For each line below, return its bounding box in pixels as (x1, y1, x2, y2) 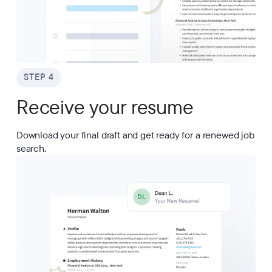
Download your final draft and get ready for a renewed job (16, 128, 254, 142)
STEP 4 (23, 71, 54, 83)
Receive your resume (16, 94, 194, 121)
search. (16, 141, 46, 155)
